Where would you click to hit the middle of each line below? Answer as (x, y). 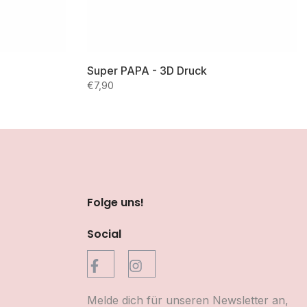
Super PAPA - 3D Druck (147, 71)
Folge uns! (115, 202)
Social (104, 234)
